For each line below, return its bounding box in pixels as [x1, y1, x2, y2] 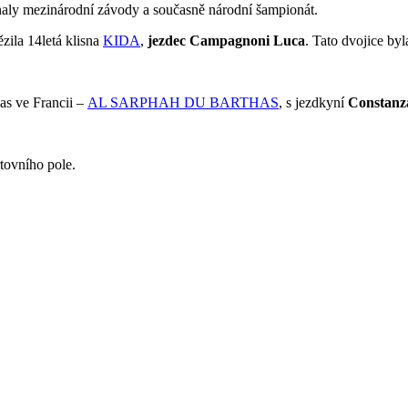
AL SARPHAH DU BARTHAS [87, 95, 279, 111]
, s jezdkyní [279, 95, 348, 111]
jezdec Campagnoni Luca [148, 33, 305, 49]
